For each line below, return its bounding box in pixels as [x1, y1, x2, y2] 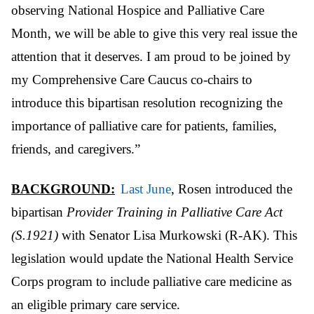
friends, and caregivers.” [11, 141, 140, 156]
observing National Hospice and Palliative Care [11, 2, 264, 18]
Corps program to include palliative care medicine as [11, 273, 292, 289]
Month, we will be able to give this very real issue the [11, 25, 297, 41]
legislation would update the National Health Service [11, 250, 293, 266]
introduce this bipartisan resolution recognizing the [11, 95, 282, 110]
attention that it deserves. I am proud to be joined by [11, 48, 291, 64]
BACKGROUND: [11, 181, 115, 196]
